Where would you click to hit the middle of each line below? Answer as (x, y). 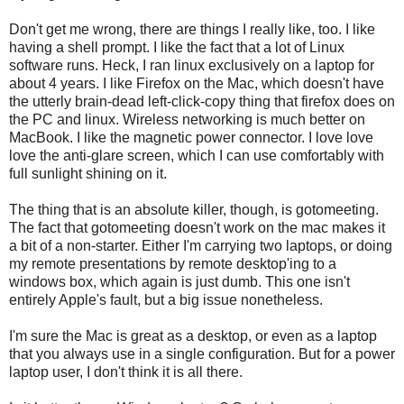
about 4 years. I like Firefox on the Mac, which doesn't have (197, 84)
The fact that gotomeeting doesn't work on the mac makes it (197, 228)
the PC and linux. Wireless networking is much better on (187, 120)
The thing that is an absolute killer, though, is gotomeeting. (194, 210)
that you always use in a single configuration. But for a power (202, 354)
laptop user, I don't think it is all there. (126, 372)
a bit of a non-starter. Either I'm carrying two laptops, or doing (201, 246)
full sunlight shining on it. (88, 174)
